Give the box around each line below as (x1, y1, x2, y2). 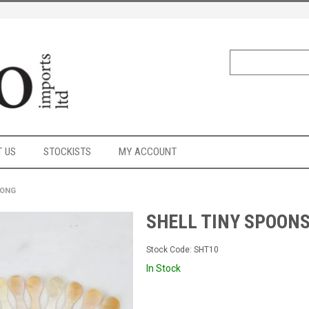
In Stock (146, 262, 181, 274)
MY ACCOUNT (119, 146, 177, 159)
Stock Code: (146, 245, 192, 255)
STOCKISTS (43, 146, 91, 159)
